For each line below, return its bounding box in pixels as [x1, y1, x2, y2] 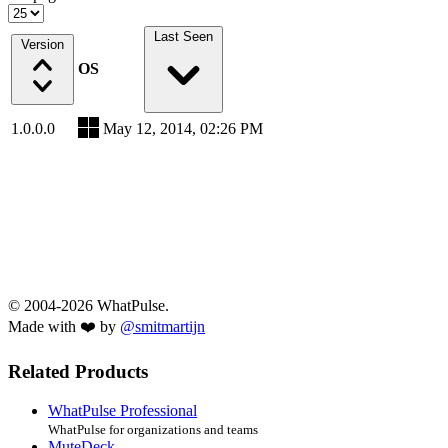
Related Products [8, 361, 148, 383]
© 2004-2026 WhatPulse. [8, 297, 169, 315]
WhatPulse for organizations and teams [48, 421, 258, 437]
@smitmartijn [120, 318, 205, 336]
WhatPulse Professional [48, 401, 197, 419]
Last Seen [153, 29, 213, 45]
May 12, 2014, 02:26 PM [103, 120, 263, 138]
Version [21, 37, 64, 53]
